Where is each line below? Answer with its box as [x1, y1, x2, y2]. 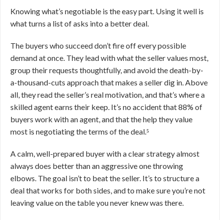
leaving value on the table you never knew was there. [10, 198, 184, 207]
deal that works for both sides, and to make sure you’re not [10, 186, 205, 195]
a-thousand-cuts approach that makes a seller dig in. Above [10, 78, 208, 87]
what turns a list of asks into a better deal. [10, 19, 149, 28]
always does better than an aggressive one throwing [10, 161, 183, 170]
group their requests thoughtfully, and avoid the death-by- [10, 65, 203, 75]
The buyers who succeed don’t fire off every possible [10, 41, 186, 50]
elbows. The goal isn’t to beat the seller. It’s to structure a [10, 173, 199, 183]
